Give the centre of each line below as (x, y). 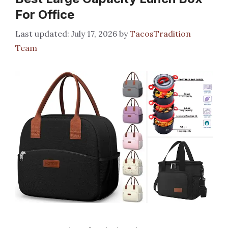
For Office (45, 15)
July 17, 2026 (94, 34)
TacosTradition (160, 34)
